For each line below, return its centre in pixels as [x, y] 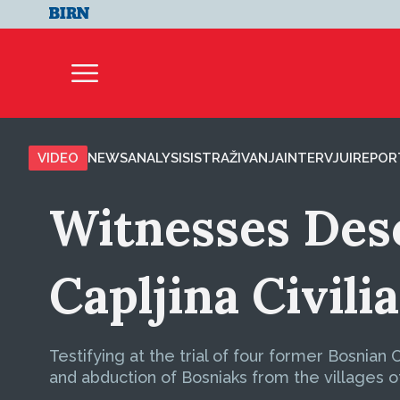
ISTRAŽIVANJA [237, 158]
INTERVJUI [318, 158]
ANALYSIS [159, 158]
